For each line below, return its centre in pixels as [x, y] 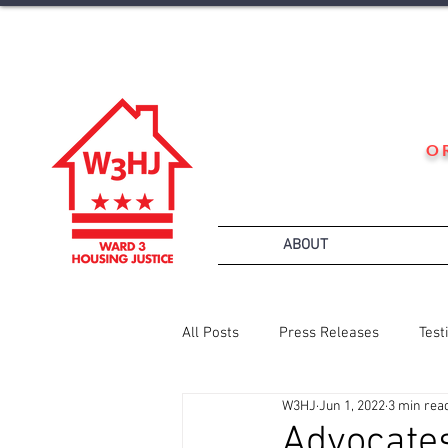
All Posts [210, 332]
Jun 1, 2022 [352, 406]
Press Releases [329, 332]
